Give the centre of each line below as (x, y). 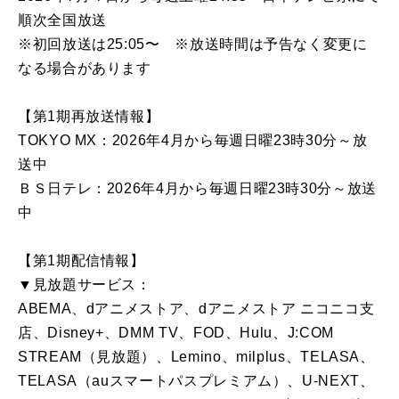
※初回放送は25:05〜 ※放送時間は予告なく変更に (193, 45)
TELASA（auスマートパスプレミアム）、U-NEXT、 (196, 381)
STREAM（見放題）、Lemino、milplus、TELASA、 (196, 357)
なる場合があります (85, 69)
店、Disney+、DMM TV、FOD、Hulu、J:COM (176, 333)
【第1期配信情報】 (81, 261)
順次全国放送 (62, 20)
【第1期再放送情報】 (89, 117)
